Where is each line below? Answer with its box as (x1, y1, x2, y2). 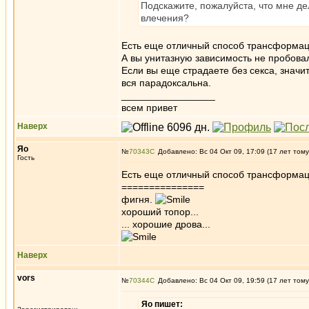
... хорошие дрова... (121, 219, 210, 230)
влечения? (141, 12, 189, 23)
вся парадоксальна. (121, 77, 211, 88)
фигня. (121, 194, 155, 205)
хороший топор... (121, 206, 199, 217)
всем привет (121, 102, 177, 113)
